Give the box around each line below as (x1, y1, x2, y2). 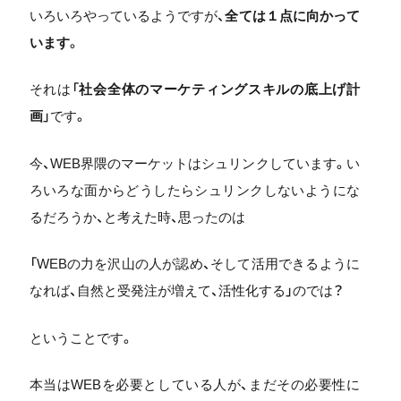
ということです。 (29, 329, 133, 346)
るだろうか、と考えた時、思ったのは (29, 209, 245, 225)
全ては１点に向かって (225, 7, 360, 23)
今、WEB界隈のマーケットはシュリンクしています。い (29, 155, 360, 171)
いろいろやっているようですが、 (29, 7, 226, 23)
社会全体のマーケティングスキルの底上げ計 (79, 81, 361, 97)
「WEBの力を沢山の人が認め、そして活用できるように (29, 256, 360, 271)
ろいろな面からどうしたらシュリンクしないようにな (29, 182, 360, 198)
